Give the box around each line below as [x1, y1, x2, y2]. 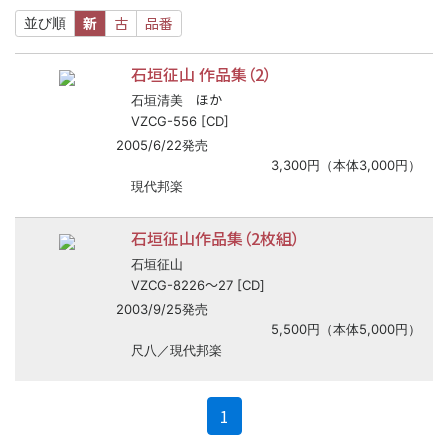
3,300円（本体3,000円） [271, 157, 421, 174]
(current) [227, 403, 295, 428]
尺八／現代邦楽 [131, 342, 222, 359]
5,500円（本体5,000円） [271, 321, 421, 338]
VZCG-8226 [131, 277, 205, 294]
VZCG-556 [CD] [131, 113, 229, 130]
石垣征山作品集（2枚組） [131, 226, 300, 251]
